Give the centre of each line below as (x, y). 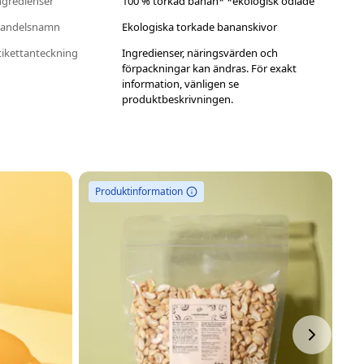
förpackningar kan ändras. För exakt (210, 69)
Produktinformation (139, 192)
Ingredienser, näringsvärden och (200, 53)
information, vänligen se (181, 84)
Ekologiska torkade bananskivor (200, 27)
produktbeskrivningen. (178, 100)
